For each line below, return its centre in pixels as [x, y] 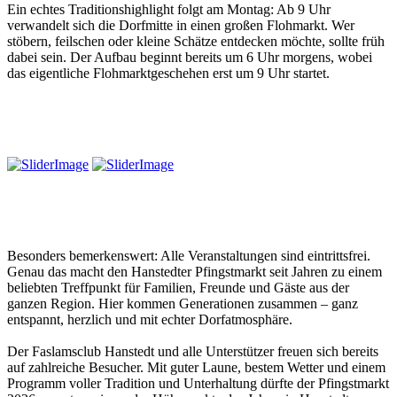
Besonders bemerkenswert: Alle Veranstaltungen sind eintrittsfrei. [189, 255]
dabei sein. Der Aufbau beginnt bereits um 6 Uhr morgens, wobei [190, 58]
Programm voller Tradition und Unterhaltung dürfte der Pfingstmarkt [198, 383]
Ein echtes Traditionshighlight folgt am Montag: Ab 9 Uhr [169, 10]
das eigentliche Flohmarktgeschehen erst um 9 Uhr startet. [168, 74]
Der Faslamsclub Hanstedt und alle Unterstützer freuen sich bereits [193, 351]
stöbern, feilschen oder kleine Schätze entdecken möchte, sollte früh [196, 42]
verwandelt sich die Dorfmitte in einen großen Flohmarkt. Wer [181, 26]
